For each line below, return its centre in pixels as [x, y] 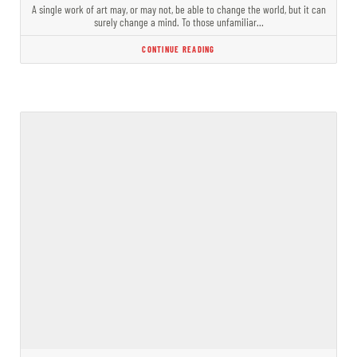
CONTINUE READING [178, 49]
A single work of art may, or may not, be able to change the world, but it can [178, 9]
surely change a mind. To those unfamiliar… [178, 22]
